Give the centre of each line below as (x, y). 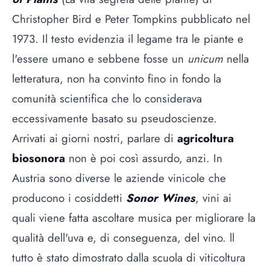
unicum (205, 58)
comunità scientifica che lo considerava (107, 98)
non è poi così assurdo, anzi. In (144, 158)
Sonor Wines (161, 198)
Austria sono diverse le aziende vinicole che (119, 178)
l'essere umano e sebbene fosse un (100, 58)
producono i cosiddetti (69, 198)
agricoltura (206, 138)
